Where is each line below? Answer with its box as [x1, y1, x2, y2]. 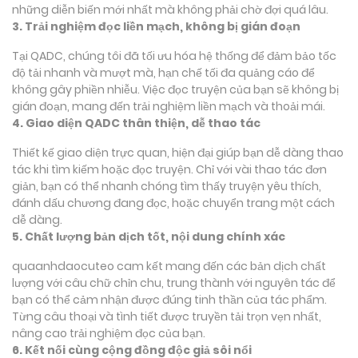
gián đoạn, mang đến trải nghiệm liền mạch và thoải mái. [12, 97, 325, 114]
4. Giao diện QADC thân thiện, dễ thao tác [12, 114, 261, 131]
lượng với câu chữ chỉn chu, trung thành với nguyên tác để [12, 274, 336, 291]
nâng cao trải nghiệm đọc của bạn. [12, 324, 205, 341]
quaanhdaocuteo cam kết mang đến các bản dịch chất [12, 257, 326, 274]
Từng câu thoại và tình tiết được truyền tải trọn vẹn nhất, [12, 308, 321, 324]
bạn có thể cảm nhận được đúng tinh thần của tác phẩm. [12, 291, 327, 308]
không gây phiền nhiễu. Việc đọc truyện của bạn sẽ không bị [12, 81, 339, 97]
